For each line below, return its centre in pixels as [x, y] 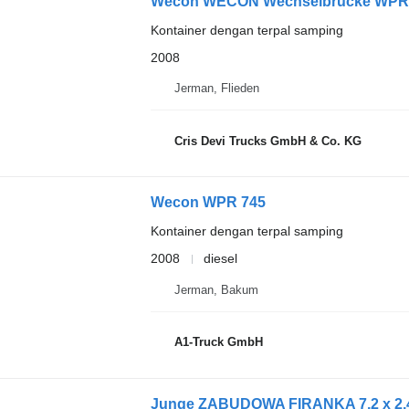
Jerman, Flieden [216, 88]
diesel [220, 258]
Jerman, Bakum [216, 289]
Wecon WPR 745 [208, 202]
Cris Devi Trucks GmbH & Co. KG [267, 141]
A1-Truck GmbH [218, 342]
